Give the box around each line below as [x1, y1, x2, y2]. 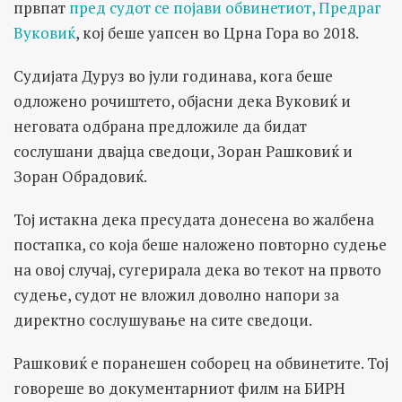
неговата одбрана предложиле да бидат [13, 116, 307, 137]
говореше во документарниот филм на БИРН [13, 378, 345, 399]
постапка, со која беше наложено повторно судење [13, 234, 387, 256]
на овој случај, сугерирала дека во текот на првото [13, 259, 381, 281]
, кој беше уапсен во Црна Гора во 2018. [75, 22, 359, 44]
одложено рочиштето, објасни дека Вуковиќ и [13, 91, 351, 112]
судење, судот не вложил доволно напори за [13, 284, 339, 306]
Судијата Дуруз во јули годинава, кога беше [13, 66, 333, 87]
